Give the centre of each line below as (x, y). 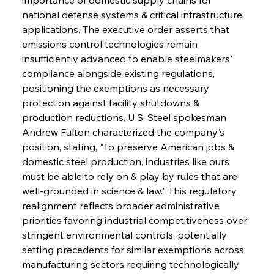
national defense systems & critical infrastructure (133, 14)
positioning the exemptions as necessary (117, 88)
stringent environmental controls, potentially (125, 235)
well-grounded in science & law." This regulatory (130, 191)
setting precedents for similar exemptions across (134, 249)
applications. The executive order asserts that (127, 29)
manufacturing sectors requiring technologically (131, 264)
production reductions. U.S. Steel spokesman (125, 117)
